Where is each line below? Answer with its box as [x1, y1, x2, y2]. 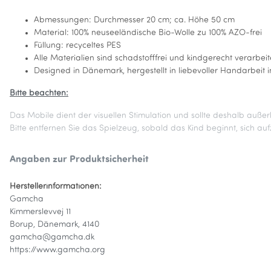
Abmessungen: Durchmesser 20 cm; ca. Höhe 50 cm [34, 16, 235, 25]
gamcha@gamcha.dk [10, 233, 94, 243]
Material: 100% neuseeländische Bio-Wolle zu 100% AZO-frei [34, 28, 262, 38]
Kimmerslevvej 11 [10, 207, 71, 217]
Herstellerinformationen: [10, 182, 102, 192]
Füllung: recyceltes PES [34, 41, 121, 51]
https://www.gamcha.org [10, 246, 105, 255]
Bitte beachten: [10, 89, 68, 99]
